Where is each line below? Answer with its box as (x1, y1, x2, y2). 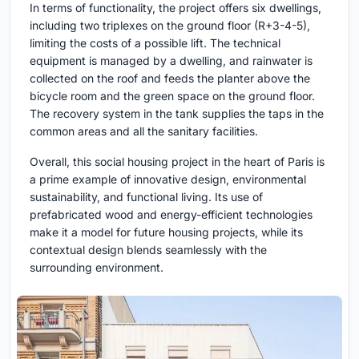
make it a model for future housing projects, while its (30, 225, 303, 240)
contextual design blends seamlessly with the (30, 243, 267, 257)
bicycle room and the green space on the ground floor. (30, 89, 315, 103)
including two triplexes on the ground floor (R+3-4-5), (30, 18, 310, 33)
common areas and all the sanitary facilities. (30, 124, 258, 139)
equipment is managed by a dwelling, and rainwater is (30, 54, 313, 68)
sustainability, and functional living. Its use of (30, 190, 263, 204)
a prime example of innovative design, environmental (30, 172, 306, 187)
